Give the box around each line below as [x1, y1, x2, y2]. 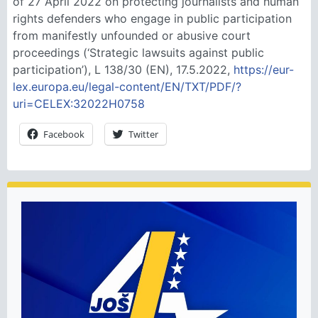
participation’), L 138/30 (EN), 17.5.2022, [13, 62, 234, 77]
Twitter [128, 128, 158, 141]
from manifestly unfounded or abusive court [13, 28, 251, 43]
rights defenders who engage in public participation [13, 11, 292, 26]
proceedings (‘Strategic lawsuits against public [13, 45, 264, 60]
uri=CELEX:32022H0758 [13, 97, 145, 111]
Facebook [43, 128, 84, 141]
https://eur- [234, 62, 294, 77]
